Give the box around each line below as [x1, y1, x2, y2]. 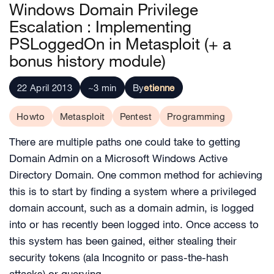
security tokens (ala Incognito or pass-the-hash [9, 251, 228, 264]
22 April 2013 [17, 82, 72, 93]
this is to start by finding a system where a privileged [9, 185, 256, 198]
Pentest [119, 111, 152, 122]
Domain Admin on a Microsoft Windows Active [9, 152, 228, 165]
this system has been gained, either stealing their [9, 234, 237, 248]
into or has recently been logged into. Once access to [9, 218, 259, 231]
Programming [166, 111, 226, 122]
